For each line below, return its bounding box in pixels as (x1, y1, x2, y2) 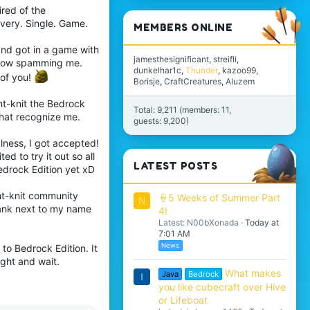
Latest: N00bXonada (158, 217, 239, 228)
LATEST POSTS (134, 160, 217, 172)
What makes (224, 267, 281, 280)
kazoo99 (222, 65, 256, 76)
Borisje (134, 76, 160, 87)
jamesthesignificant (134, 54, 209, 65)
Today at (245, 217, 279, 228)
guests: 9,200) (134, 116, 189, 127)
